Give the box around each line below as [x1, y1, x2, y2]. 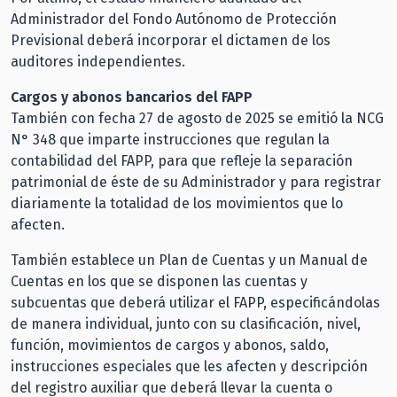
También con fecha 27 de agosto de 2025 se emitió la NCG [11, 109, 384, 127]
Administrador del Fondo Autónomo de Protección [11, 10, 337, 27]
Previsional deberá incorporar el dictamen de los [11, 31, 331, 49]
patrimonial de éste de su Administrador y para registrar [11, 173, 381, 191]
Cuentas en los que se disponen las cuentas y [11, 272, 307, 290]
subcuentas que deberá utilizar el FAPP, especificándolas [11, 293, 380, 311]
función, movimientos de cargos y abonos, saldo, [11, 336, 329, 354]
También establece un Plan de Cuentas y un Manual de [11, 251, 368, 269]
